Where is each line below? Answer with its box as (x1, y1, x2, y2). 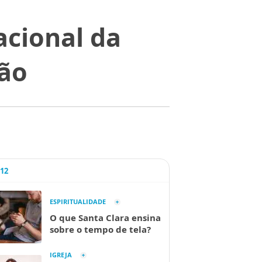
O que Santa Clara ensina (50, 212, 161, 223)
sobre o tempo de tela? (50, 223, 151, 235)
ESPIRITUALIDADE (50, 197, 106, 206)
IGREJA (50, 250, 72, 259)
